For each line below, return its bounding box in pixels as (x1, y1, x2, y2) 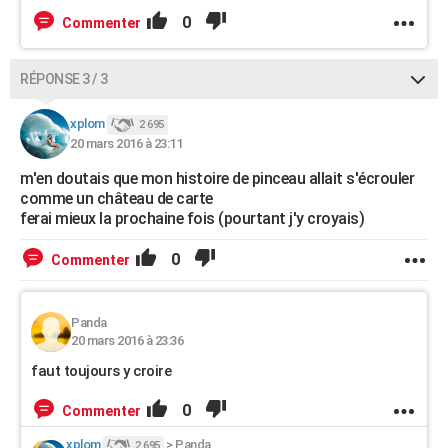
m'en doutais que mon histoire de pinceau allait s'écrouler (20, 169, 414, 188)
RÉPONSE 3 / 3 (20, 71, 108, 87)
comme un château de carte (20, 189, 213, 208)
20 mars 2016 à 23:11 (70, 136, 182, 151)
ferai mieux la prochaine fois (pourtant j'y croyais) (20, 209, 364, 228)
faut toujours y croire (31, 362, 171, 380)
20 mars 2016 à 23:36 (71, 333, 183, 348)
